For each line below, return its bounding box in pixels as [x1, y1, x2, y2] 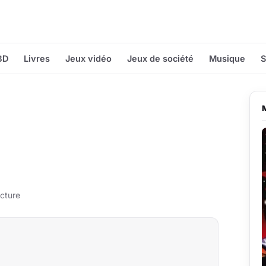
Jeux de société [127, 53, 194, 64]
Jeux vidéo [65, 53, 112, 64]
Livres [24, 53, 50, 64]
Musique [209, 53, 245, 64]
